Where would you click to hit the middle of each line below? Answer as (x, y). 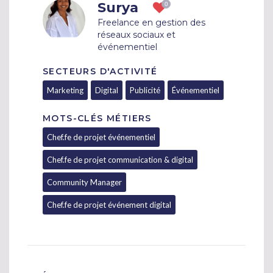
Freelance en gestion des (151, 23)
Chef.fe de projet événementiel (101, 137)
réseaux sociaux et (136, 35)
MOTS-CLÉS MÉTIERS (97, 119)
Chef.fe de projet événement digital (109, 205)
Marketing (65, 90)
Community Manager (84, 183)
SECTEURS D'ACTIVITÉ (100, 72)
